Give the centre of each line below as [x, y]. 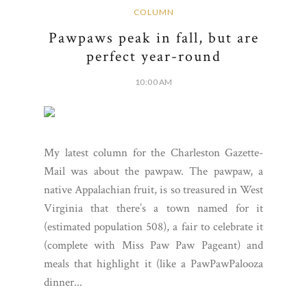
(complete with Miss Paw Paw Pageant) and [153, 245]
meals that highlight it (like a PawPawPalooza [153, 263]
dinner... [63, 282]
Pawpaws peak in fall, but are [153, 38]
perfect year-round [153, 56]
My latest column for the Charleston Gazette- [153, 152]
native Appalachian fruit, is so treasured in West [153, 189]
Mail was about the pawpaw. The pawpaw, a [153, 171]
